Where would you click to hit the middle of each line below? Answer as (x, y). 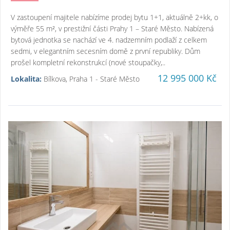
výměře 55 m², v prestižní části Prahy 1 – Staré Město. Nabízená (112, 28)
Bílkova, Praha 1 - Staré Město (91, 79)
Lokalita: (26, 79)
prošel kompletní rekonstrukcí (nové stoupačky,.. (88, 62)
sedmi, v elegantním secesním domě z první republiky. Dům (106, 51)
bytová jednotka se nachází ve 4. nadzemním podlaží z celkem (109, 40)
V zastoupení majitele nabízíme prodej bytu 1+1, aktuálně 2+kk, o (114, 17)
